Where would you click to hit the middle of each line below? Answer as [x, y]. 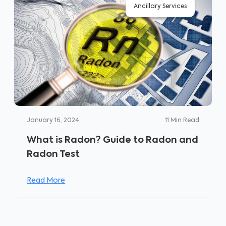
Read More [46, 181]
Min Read [185, 121]
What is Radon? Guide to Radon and [113, 140]
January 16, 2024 [53, 121]
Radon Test [53, 154]
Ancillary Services [160, 7]
